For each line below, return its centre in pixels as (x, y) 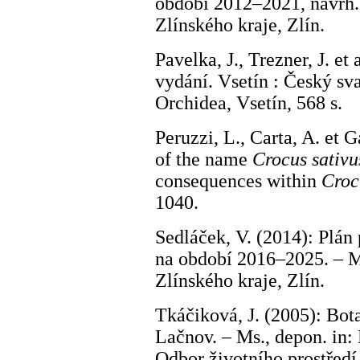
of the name (204, 159)
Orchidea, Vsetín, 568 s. (249, 103)
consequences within (238, 181)
